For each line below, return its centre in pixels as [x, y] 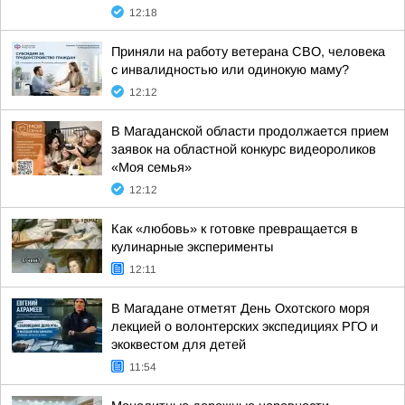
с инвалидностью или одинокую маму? [230, 70]
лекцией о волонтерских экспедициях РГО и [245, 326]
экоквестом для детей [179, 344]
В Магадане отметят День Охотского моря [240, 308]
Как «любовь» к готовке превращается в [235, 229]
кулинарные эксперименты [192, 247]
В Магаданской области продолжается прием [250, 131]
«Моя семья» [151, 167]
